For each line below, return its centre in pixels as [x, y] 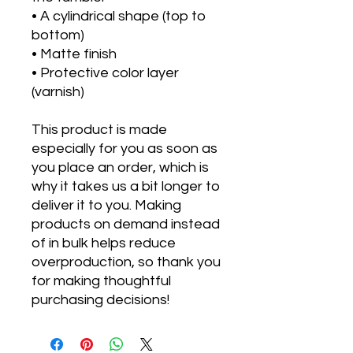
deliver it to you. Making [106, 206]
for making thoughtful [101, 281]
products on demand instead [126, 225]
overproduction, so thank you [126, 262]
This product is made [99, 130]
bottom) [58, 35]
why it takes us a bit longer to [126, 187]
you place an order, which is [120, 168]
